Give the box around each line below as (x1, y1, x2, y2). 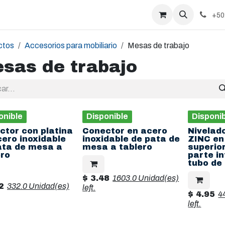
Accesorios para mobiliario (25, 41, 117, 50)
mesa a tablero (82, 143, 153, 151)
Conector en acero (82, 127, 168, 135)
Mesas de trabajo (128, 41, 189, 50)
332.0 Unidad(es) (7, 182, 69, 190)
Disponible (86, 112, 129, 121)
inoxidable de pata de (82, 135, 180, 143)
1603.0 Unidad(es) (113, 174, 179, 182)
